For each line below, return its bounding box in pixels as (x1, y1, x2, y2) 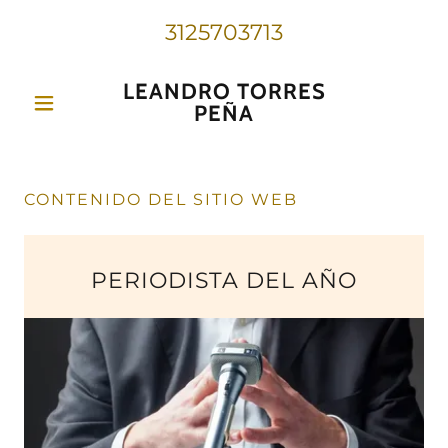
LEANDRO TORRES (122, 78, 326, 105)
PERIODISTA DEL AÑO (90, 267, 358, 294)
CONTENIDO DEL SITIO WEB (24, 190, 298, 209)
